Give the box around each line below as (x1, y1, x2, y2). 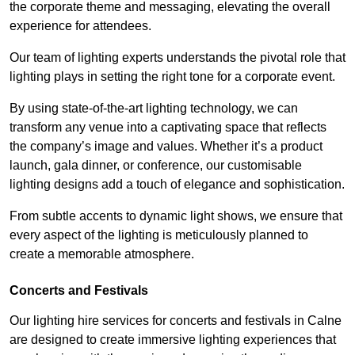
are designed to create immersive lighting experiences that (10, 333, 336, 347)
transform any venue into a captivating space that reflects (10, 120, 326, 135)
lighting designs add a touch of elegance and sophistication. (10, 177, 345, 192)
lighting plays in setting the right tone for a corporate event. (10, 70, 335, 84)
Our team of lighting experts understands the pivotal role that (10, 51, 345, 65)
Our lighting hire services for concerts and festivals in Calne (10, 314, 342, 328)
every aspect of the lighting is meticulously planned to (10, 228, 308, 242)
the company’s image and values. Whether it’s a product (10, 139, 323, 154)
